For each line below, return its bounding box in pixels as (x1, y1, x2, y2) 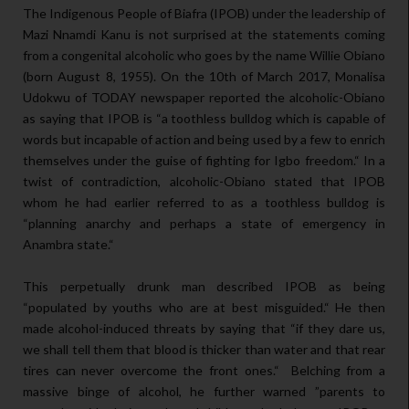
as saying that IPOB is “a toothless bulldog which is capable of (23, 110, 385, 127)
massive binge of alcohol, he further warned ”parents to (23, 383, 385, 400)
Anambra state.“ (23, 236, 114, 253)
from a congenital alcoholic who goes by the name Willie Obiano (23, 47, 385, 64)
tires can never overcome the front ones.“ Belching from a (23, 362, 385, 379)
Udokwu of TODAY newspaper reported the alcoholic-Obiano (23, 89, 385, 106)
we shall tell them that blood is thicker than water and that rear (23, 341, 385, 358)
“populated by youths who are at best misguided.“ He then (23, 299, 385, 316)
